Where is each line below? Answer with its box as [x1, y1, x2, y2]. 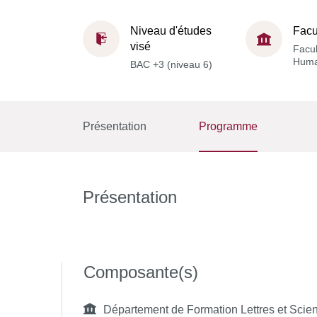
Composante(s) [83, 263, 198, 282]
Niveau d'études [130, 24, 212, 37]
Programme [199, 120, 258, 132]
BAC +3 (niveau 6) [130, 58, 212, 70]
